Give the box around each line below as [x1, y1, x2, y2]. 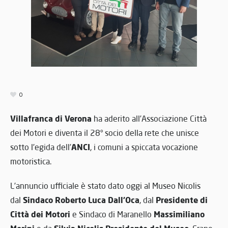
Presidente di [156, 194, 208, 205]
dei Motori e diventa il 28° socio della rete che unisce [10, 127, 199, 138]
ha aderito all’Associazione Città [92, 113, 207, 124]
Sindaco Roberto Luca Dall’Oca [23, 194, 139, 205]
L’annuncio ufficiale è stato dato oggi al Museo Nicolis [10, 180, 201, 191]
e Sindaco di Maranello [70, 209, 154, 219]
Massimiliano [154, 208, 205, 219]
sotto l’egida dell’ [10, 141, 71, 152]
